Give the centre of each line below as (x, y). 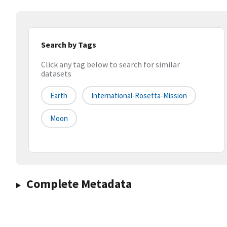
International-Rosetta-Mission (139, 96)
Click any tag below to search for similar (110, 65)
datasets (56, 74)
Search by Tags (69, 45)
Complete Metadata (79, 184)
